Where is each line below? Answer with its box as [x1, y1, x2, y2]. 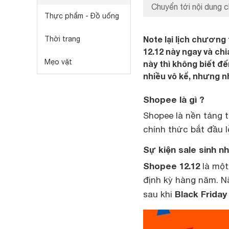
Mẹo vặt [44, 58, 72, 66]
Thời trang [44, 35, 80, 43]
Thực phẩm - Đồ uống [44, 12, 119, 20]
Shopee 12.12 [143, 161, 200, 171]
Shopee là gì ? [143, 94, 204, 105]
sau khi [143, 189, 175, 199]
